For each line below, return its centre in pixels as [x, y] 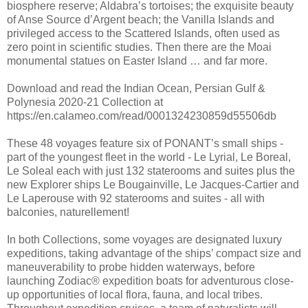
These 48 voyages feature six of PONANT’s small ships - [145, 144]
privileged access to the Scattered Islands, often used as [143, 34]
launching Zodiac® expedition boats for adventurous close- [150, 281]
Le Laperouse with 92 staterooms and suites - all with [136, 199]
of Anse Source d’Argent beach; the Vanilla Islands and [141, 20]
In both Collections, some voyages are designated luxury [144, 240]
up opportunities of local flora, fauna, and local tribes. [135, 295]
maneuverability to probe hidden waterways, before [131, 267]
